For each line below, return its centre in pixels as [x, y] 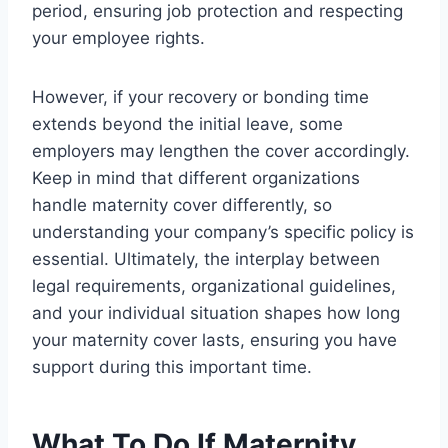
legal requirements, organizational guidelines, [214, 285]
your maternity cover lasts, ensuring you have [214, 339]
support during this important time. [172, 366]
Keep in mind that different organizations [196, 177]
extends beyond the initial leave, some [187, 123]
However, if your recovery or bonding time [200, 96]
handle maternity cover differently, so [182, 204]
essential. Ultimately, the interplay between [206, 258]
